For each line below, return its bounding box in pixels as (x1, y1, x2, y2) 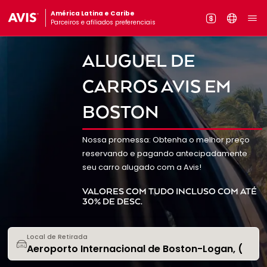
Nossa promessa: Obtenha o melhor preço (82, 133, 250, 145)
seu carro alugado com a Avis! (82, 161, 201, 173)
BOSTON (82, 103, 159, 123)
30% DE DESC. (82, 197, 142, 207)
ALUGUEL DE (82, 52, 195, 72)
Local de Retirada (27, 232, 88, 242)
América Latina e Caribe (51, 9, 135, 18)
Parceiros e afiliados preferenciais (51, 18, 156, 27)
